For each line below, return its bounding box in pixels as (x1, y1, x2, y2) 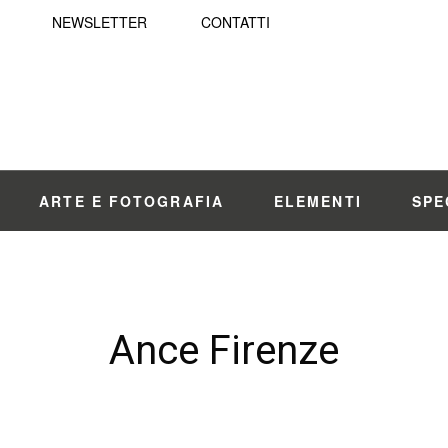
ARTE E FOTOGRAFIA (39, 191, 224, 211)
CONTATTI (201, 12, 270, 32)
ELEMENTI (273, 191, 362, 211)
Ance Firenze (109, 327, 339, 374)
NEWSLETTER (52, 12, 147, 32)
